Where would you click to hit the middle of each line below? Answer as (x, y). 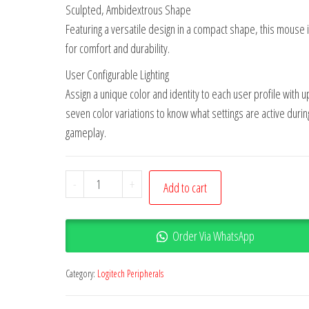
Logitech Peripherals (130, 273)
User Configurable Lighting (117, 74)
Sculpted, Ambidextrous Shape (128, 10)
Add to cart (186, 188)
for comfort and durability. (117, 48)
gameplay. (86, 132)
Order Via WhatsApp (213, 236)
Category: (81, 273)
